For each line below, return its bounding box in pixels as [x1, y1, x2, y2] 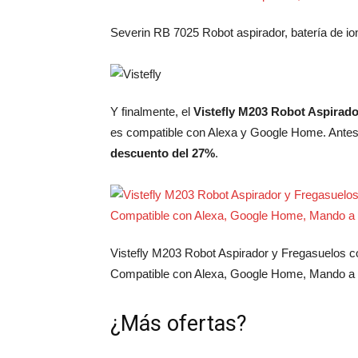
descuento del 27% [110, 146, 215, 160]
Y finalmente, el [110, 105, 193, 118]
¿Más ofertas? [110, 311, 247, 336]
